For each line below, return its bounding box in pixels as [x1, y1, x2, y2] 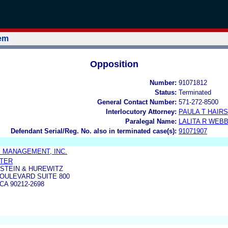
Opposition [90, 59, 138, 69]
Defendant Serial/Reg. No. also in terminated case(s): [11, 127, 177, 135]
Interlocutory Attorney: [106, 107, 177, 116]
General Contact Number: [97, 98, 177, 106]
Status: [155, 88, 177, 96]
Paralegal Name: [125, 117, 177, 125]
